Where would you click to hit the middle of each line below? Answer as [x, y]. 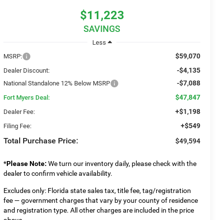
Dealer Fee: [19, 111]
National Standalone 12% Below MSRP [57, 83]
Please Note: [27, 163]
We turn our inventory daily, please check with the [122, 163]
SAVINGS [102, 29]
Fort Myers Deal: [27, 97]
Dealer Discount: [27, 70]
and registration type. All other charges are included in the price [99, 210]
